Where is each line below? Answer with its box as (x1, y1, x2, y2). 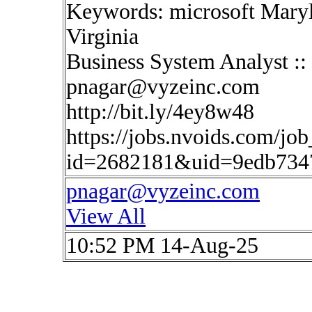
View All (66, 204, 146, 228)
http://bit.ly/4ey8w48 (66, 100, 254, 124)
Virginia (66, 24, 139, 49)
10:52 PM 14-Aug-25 (66, 233, 258, 258)
